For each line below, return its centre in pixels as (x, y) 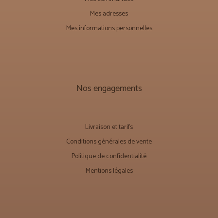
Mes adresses (109, 14)
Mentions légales (109, 171)
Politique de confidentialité (109, 156)
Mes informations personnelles (109, 28)
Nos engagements (109, 88)
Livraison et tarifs (109, 127)
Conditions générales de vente (109, 142)
